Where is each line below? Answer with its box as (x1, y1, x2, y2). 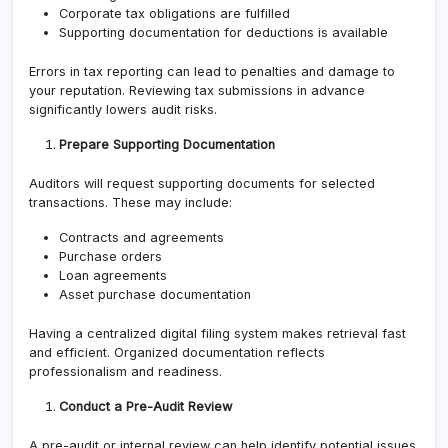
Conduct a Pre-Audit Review (59, 399, 232, 415)
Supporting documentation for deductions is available (59, 25, 388, 41)
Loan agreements (59, 268, 167, 284)
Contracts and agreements (59, 230, 224, 246)
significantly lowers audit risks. (29, 102, 217, 118)
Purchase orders (59, 249, 162, 265)
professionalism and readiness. (29, 364, 222, 380)
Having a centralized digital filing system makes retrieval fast (29, 326, 406, 342)
